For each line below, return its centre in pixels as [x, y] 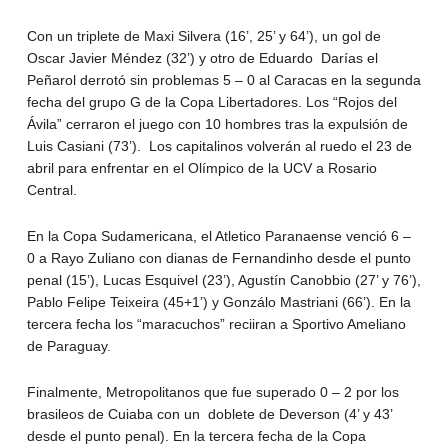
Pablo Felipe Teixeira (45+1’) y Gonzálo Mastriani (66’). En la [218, 302]
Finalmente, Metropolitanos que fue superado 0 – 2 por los [212, 392]
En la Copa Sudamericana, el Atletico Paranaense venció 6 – [218, 236]
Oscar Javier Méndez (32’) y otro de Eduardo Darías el [202, 58]
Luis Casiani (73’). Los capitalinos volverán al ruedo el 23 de [219, 146]
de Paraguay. [68, 346]
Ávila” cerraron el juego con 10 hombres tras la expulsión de [217, 124]
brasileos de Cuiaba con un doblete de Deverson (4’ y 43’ [209, 414]
